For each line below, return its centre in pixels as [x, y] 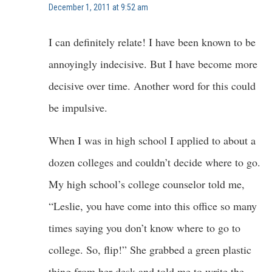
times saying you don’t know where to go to [144, 227]
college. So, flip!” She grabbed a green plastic [150, 249]
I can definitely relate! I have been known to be [152, 42]
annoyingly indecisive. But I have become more [153, 63]
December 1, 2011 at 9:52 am [98, 7]
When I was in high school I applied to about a [152, 140]
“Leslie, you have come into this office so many [153, 206]
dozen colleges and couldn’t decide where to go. [155, 162]
